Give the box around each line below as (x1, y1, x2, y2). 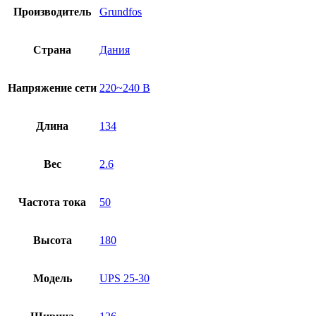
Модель (32, 272, 72, 285)
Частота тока (18, 196, 86, 209)
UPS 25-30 (99, 272, 150, 285)
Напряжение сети (8, 82, 97, 95)
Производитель (13, 6, 91, 18)
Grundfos (99, 6, 142, 18)
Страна (33, 44, 71, 56)
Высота (32, 234, 72, 247)
